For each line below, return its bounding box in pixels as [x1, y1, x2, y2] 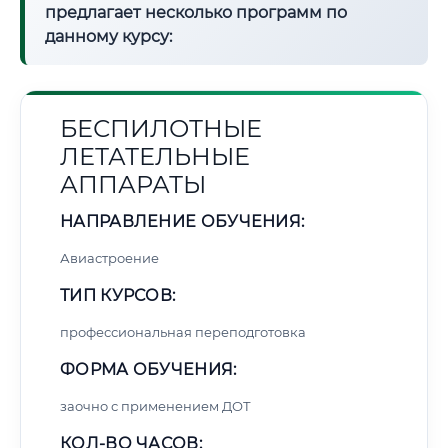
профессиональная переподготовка [60, 324, 306, 340]
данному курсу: [45, 27, 172, 46]
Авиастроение [60, 250, 159, 266]
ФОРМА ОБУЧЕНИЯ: [60, 360, 237, 379]
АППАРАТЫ [60, 170, 206, 199]
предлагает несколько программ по [45, 3, 347, 22]
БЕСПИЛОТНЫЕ [60, 114, 262, 143]
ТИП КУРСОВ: [60, 286, 176, 305]
